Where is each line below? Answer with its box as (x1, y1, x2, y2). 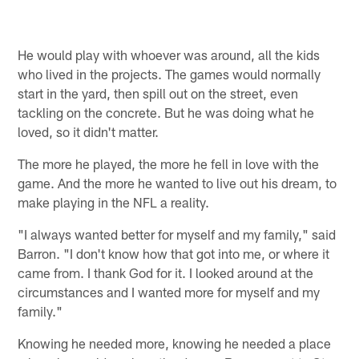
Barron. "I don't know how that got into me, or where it (18, 245, 330, 262)
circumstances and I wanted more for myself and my (18, 284, 321, 301)
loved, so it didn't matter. (18, 123, 159, 140)
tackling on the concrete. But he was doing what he (18, 104, 315, 121)
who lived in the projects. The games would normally (18, 66, 321, 83)
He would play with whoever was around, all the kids (18, 46, 321, 63)
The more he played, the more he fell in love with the (18, 155, 320, 172)
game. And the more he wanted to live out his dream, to (18, 175, 337, 192)
